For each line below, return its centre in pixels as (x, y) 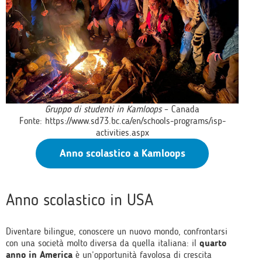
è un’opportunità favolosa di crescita (142, 255)
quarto (213, 243)
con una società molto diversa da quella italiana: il (103, 243)
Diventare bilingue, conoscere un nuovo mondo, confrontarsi (117, 231)
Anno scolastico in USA (80, 200)
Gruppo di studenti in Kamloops (103, 109)
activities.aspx (122, 132)
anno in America (39, 255)
